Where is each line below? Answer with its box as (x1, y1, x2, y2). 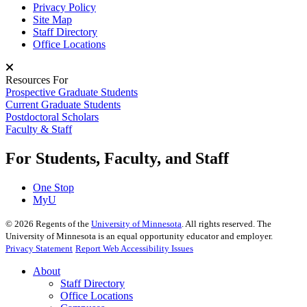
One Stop (33, 182, 74, 194)
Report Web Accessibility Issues (75, 243, 193, 254)
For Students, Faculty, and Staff (5, 149, 229, 168)
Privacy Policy (33, 1, 96, 14)
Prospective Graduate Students (5, 86, 138, 99)
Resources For (5, 74, 68, 86)
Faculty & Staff (5, 123, 72, 136)
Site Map (33, 14, 72, 26)
